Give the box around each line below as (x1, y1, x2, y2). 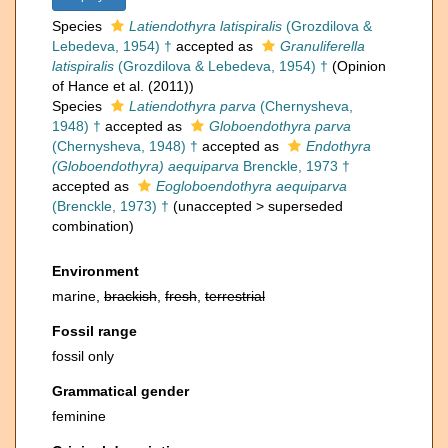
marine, (52, 288, 104, 304)
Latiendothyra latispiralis (129, 18, 282, 34)
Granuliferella (280, 38, 365, 54)
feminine (52, 408, 106, 424)
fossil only (52, 348, 114, 364)
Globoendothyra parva (209, 118, 351, 134)
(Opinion (332, 58, 386, 74)
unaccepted (178, 198, 252, 214)
